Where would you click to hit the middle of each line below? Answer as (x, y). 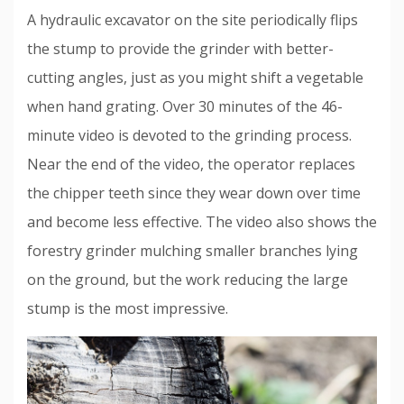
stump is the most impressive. (128, 309)
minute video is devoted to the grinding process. (189, 136)
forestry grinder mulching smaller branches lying (193, 251)
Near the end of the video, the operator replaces (191, 165)
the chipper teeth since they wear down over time (194, 193)
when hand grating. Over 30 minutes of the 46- (185, 107)
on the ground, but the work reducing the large (188, 280)
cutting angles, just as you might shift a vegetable (195, 78)
